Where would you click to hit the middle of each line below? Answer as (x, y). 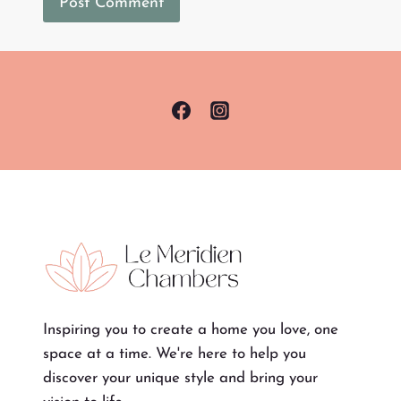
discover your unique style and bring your (180, 379)
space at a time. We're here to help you (175, 354)
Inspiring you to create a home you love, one (191, 330)
